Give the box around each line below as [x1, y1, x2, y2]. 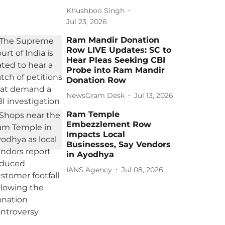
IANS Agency [66, 165, 113, 174]
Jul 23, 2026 [66, 17, 107, 26]
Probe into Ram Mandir [66, 65, 165, 75]
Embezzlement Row [66, 120, 152, 129]
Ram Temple [66, 109, 120, 119]
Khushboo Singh [66, 6, 125, 15]
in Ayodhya [66, 150, 115, 159]
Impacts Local [66, 130, 126, 139]
